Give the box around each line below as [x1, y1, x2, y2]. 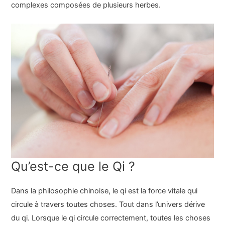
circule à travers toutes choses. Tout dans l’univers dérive [11, 200, 205, 209]
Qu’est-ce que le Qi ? [11, 159, 136, 174]
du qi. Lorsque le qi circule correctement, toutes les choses [11, 213, 211, 222]
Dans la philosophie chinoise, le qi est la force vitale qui [11, 186, 198, 195]
